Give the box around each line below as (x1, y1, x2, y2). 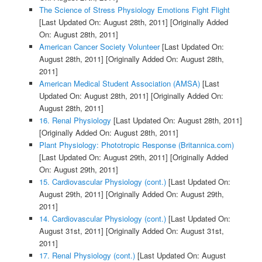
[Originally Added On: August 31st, (103, 225, 224, 237)
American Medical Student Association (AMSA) (39, 78, 200, 89)
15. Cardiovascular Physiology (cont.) (39, 176, 166, 188)
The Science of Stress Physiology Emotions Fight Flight (39, 4, 230, 16)
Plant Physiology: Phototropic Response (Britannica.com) (39, 139, 234, 151)
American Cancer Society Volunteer (39, 41, 160, 53)
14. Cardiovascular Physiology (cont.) (39, 213, 166, 225)
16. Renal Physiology (39, 115, 111, 126)
